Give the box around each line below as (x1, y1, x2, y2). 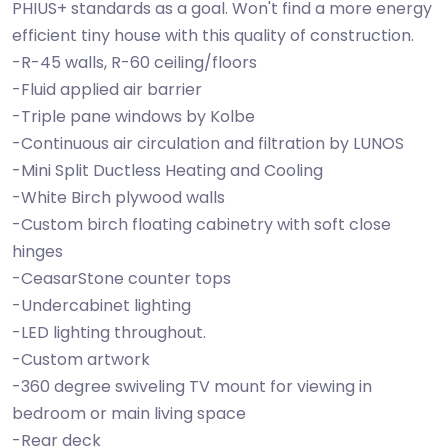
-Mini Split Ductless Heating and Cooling (12, 159, 323, 182)
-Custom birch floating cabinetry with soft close (12, 213, 391, 236)
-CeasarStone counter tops (12, 267, 231, 290)
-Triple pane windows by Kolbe (12, 105, 255, 128)
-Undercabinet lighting (12, 294, 191, 317)
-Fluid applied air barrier (12, 78, 202, 101)
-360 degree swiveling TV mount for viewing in (12, 375, 372, 398)
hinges (12, 240, 63, 263)
